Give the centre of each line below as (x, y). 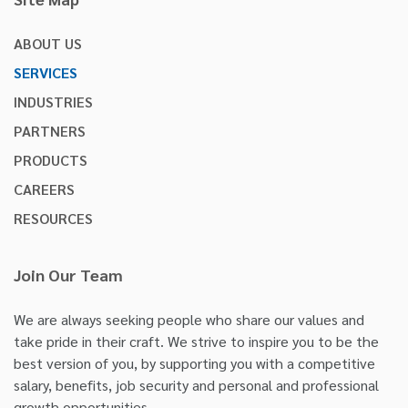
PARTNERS (50, 130)
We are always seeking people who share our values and (189, 319)
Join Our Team (68, 274)
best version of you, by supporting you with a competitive (194, 362)
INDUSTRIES (53, 101)
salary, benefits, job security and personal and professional (196, 384)
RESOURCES (53, 218)
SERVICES (46, 72)
